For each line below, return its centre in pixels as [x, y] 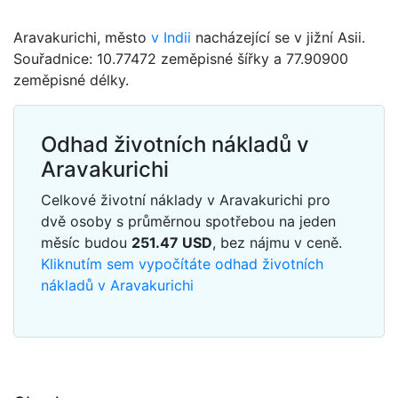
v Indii [171, 37]
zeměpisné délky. [71, 80]
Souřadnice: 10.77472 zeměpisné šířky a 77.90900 [181, 59]
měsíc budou [86, 243]
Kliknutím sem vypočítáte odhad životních [182, 264]
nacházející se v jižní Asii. [278, 37]
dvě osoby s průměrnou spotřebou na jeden [188, 221]
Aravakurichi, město [82, 37]
